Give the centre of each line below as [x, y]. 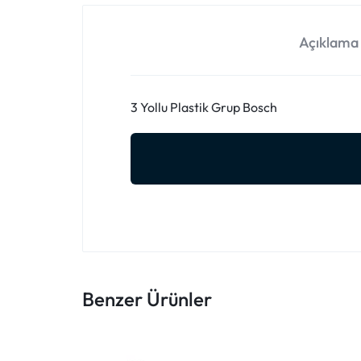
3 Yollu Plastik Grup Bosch [204, 107]
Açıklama [329, 42]
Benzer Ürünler [147, 299]
